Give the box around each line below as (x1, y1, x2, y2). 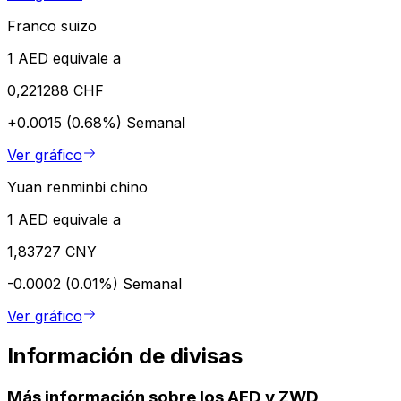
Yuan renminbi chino (7, 177, 148, 196)
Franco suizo (7, 16, 97, 35)
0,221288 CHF (7, 81, 104, 99)
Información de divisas (7, 342, 243, 369)
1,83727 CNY (7, 242, 97, 260)
